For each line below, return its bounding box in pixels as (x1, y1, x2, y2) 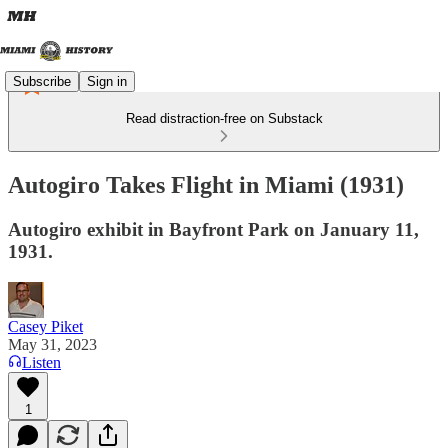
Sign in (87, 73, 127, 89)
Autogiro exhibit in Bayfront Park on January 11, (8, 218, 419, 240)
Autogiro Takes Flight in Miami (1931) (8, 171, 404, 198)
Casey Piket (8, 317, 83, 335)
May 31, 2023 (8, 335, 97, 353)
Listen (22, 353, 61, 371)
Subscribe (13, 73, 71, 89)
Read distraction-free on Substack (125, 111, 323, 126)
